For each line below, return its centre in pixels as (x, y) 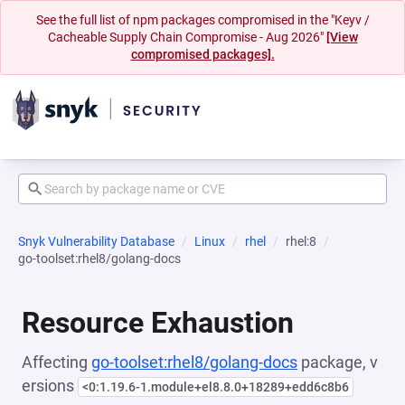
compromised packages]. (202, 54)
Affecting (57, 362)
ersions (50, 386)
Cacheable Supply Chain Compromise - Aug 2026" (187, 37)
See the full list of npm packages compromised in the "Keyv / (202, 20)
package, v (338, 362)
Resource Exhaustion (158, 323)
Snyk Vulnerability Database (96, 241)
